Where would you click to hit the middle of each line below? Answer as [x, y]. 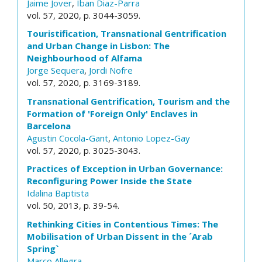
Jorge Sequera [56, 70]
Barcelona [49, 125]
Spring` [43, 248]
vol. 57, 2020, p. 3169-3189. [84, 82]
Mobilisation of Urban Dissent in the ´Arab [120, 236]
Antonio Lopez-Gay [151, 138]
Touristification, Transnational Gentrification [127, 33]
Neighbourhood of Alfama [85, 58]
